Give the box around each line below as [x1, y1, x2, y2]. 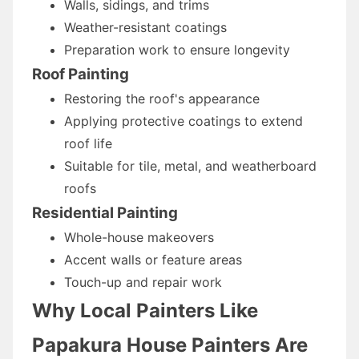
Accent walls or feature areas [64, 251, 242, 268]
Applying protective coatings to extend [64, 112, 303, 129]
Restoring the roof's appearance [64, 90, 260, 107]
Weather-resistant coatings [64, 18, 227, 35]
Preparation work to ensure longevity [64, 41, 290, 58]
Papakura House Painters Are [32, 333, 308, 357]
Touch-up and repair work [64, 273, 222, 290]
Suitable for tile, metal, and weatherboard [64, 157, 317, 174]
